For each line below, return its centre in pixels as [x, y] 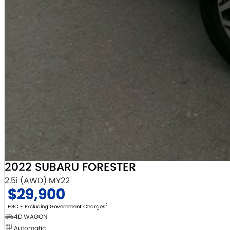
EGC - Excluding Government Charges [56, 207]
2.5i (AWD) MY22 [37, 181]
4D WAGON [30, 217]
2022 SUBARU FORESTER [70, 167]
